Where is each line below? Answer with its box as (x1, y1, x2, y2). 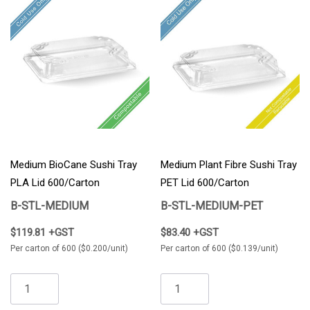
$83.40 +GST (161, 226, 219, 239)
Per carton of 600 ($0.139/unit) (161, 244, 278, 254)
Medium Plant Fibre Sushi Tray (161, 158, 297, 172)
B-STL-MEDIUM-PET (161, 199, 263, 213)
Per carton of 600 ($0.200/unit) (10, 244, 128, 254)
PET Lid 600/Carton (161, 176, 249, 190)
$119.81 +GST (10, 226, 74, 239)
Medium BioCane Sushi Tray (10, 158, 137, 172)
